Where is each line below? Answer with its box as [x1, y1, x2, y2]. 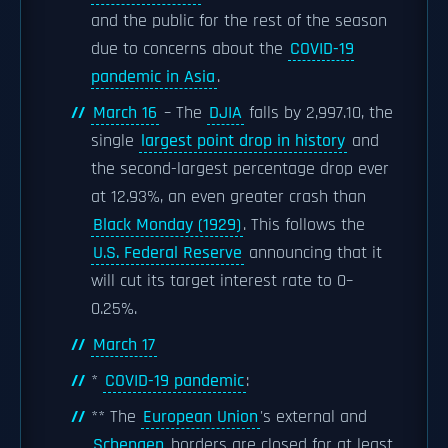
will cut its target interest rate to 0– [91, 270, 353, 292]
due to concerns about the [91, 38, 288, 60]
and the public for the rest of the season [91, 10, 387, 32]
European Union [143, 406, 258, 428]
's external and [260, 406, 367, 428]
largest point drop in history [141, 130, 345, 152]
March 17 [93, 334, 155, 356]
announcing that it [244, 242, 382, 264]
